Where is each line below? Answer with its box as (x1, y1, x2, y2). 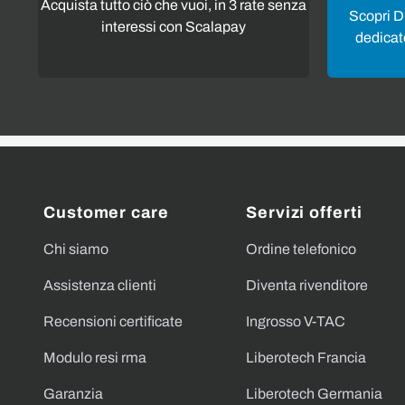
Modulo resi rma (43, 349, 146, 365)
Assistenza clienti (43, 277, 156, 293)
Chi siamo (43, 240, 108, 257)
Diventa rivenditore (246, 277, 368, 293)
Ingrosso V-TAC (246, 313, 345, 329)
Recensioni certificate (43, 313, 183, 329)
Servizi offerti (246, 202, 363, 221)
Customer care (43, 202, 169, 221)
